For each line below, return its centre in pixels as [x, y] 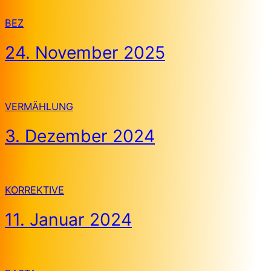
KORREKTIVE [34, 190]
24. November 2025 [85, 52]
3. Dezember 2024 [80, 136]
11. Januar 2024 [68, 219]
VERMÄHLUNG [39, 106]
